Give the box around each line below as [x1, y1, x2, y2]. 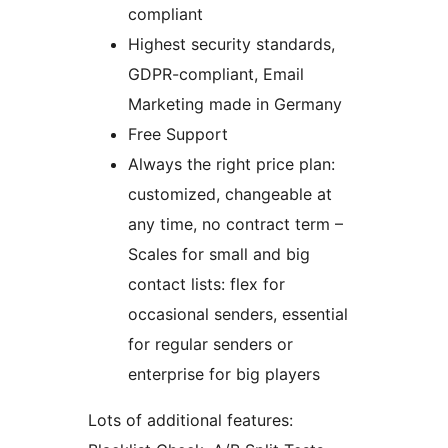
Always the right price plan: [128, 154, 335, 175]
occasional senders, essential [128, 304, 348, 325]
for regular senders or [128, 334, 293, 355]
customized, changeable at [128, 184, 332, 205]
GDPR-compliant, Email [128, 64, 304, 85]
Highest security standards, [128, 34, 335, 55]
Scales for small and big [128, 244, 310, 265]
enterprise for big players [128, 364, 320, 385]
